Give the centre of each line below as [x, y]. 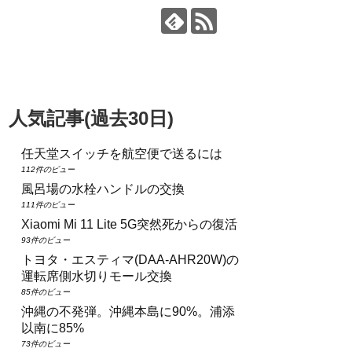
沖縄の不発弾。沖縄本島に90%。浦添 [128, 311]
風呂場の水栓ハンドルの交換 [103, 189]
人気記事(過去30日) [91, 118]
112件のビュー [48, 169]
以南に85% [53, 328]
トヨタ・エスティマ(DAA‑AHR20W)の [130, 259]
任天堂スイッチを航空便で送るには [122, 153]
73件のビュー [46, 343]
